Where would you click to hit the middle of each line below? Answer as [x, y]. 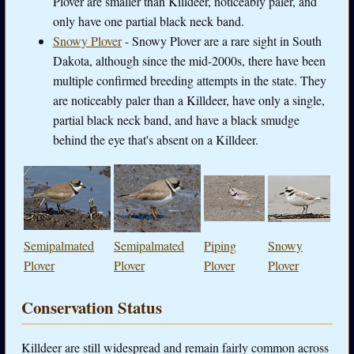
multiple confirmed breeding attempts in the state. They [190, 81]
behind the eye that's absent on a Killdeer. [156, 140]
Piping [220, 246]
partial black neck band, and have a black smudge [176, 120]
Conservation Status [92, 308]
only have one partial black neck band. [149, 21]
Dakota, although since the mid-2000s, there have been [189, 61]
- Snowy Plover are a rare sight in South [222, 41]
